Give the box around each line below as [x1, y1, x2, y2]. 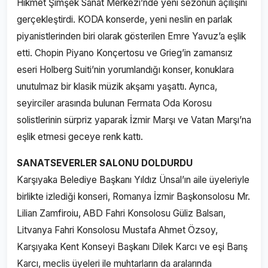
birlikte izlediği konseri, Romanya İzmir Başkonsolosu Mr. [17, 191, 250, 202]
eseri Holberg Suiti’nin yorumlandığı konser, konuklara [17, 64, 234, 75]
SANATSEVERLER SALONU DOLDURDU [17, 157, 193, 169]
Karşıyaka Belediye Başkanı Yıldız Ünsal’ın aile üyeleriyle [17, 174, 249, 185]
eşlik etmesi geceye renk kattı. [17, 131, 143, 142]
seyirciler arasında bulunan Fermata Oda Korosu [17, 98, 212, 109]
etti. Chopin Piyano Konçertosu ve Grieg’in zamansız [17, 47, 233, 59]
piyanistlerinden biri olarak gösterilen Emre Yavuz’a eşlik [17, 31, 246, 42]
